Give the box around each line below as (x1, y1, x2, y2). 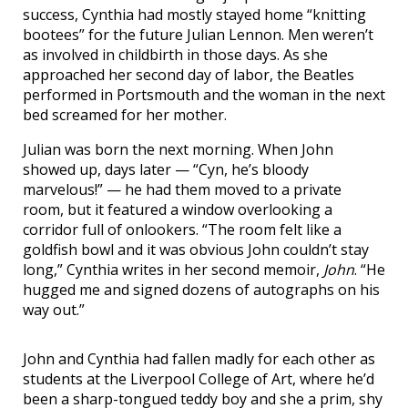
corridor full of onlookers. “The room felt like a (23, 219, 342, 240)
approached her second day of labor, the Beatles (23, 65, 354, 85)
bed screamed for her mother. (23, 105, 227, 125)
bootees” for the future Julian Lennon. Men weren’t (23, 25, 373, 45)
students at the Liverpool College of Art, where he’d (23, 369, 374, 389)
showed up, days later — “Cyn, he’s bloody (23, 159, 309, 179)
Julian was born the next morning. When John (23, 139, 333, 159)
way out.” (23, 300, 85, 320)
